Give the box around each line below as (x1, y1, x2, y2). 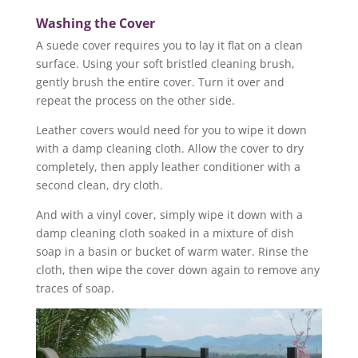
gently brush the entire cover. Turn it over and (35, 74, 284, 89)
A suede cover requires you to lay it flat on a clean (35, 37, 303, 53)
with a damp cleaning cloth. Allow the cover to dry (35, 140, 304, 156)
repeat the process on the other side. (35, 92, 235, 108)
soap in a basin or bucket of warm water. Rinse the (35, 243, 308, 259)
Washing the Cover (35, 14, 155, 32)
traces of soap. (35, 280, 114, 296)
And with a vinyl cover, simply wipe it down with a (35, 206, 303, 222)
